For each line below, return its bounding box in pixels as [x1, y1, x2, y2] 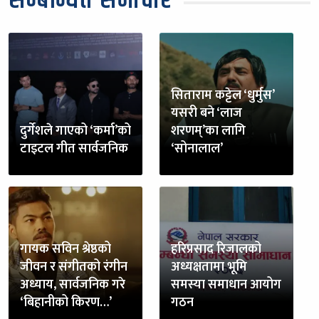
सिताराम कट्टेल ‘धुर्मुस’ [171, 84, 274, 106]
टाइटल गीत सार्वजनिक [20, 137, 128, 159]
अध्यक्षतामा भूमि [171, 256, 247, 278]
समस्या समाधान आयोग [171, 273, 281, 296]
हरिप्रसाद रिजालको [171, 238, 261, 260]
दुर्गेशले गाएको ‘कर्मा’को [20, 120, 131, 142]
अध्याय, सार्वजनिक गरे [20, 273, 125, 296]
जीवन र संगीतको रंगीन [20, 256, 127, 278]
